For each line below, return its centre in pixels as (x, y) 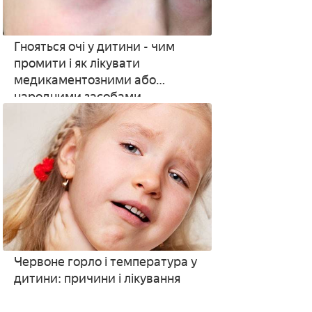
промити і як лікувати (77, 63)
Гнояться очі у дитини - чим (94, 47)
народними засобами (77, 97)
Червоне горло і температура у (105, 262)
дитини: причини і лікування (97, 279)
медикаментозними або (85, 80)
